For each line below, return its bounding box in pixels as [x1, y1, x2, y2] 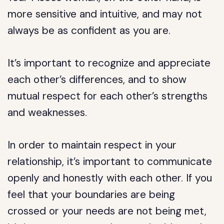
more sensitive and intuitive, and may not [7, 7, 202, 21]
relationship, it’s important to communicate [7, 154, 212, 168]
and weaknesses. [7, 105, 87, 119]
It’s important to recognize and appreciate [7, 56, 211, 70]
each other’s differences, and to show [7, 72, 187, 86]
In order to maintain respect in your [7, 138, 177, 152]
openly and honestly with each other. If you [7, 171, 212, 185]
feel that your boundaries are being [7, 187, 175, 201]
